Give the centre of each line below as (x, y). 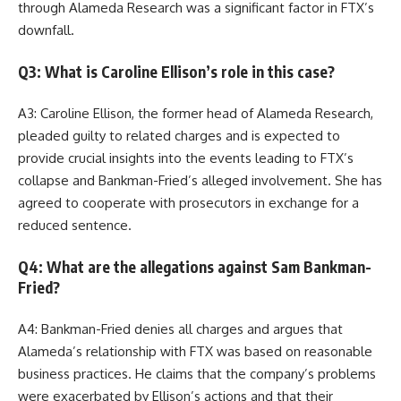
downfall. (46, 30)
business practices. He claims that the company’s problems (197, 374)
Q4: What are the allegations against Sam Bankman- (195, 266)
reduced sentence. (75, 226)
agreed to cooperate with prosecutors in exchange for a (188, 203)
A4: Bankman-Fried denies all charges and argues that (180, 329)
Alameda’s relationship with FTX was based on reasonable (195, 352)
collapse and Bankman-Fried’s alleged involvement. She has (200, 181)
